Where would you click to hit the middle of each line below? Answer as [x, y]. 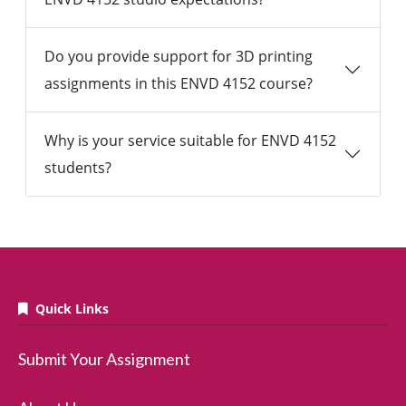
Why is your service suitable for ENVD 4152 [190, 141]
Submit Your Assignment [104, 359]
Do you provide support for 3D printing [179, 57]
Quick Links [68, 309]
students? [78, 168]
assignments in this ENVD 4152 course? [179, 84]
